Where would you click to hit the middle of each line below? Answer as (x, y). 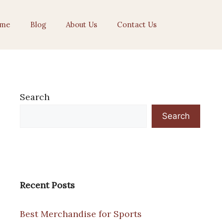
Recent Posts (47, 185)
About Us (82, 25)
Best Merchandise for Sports (81, 214)
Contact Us (137, 25)
